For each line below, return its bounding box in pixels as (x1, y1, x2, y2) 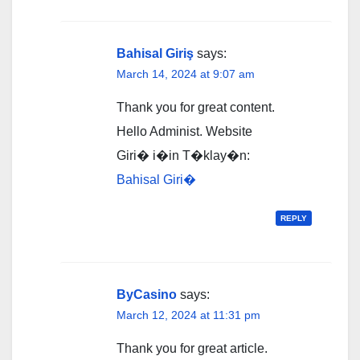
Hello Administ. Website (117, 125, 252, 139)
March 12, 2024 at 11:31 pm (117, 309, 260, 322)
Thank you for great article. (117, 342, 268, 356)
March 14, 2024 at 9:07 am (117, 67, 255, 81)
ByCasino (117, 288, 177, 302)
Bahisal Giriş (117, 47, 194, 61)
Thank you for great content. (117, 100, 275, 115)
